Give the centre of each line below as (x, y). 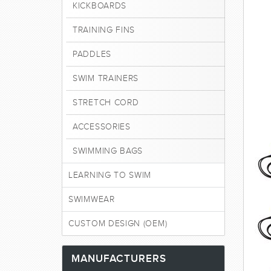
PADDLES (92, 54)
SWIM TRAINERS (106, 78)
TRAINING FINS (104, 30)
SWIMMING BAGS (108, 151)
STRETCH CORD (106, 103)
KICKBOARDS (100, 6)
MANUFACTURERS (119, 259)
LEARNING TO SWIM (110, 175)
